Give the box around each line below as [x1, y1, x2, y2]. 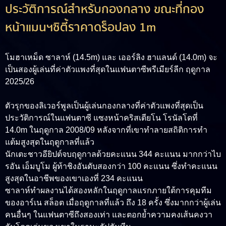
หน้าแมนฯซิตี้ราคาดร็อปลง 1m [5, 18, 156, 37]
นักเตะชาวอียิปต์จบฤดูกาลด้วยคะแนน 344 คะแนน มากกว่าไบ [5, 149, 221, 158]
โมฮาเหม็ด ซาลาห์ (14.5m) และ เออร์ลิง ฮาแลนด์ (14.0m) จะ [5, 52, 217, 62]
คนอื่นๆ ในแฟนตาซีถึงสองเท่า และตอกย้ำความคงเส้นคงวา [5, 210, 212, 219]
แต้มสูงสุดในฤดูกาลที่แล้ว [5, 137, 94, 146]
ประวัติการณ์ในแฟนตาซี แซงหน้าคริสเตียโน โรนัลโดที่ [5, 113, 198, 122]
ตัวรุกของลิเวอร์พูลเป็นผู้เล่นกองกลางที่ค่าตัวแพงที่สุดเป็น [5, 101, 203, 110]
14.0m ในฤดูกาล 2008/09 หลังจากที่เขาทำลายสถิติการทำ [5, 125, 207, 134]
